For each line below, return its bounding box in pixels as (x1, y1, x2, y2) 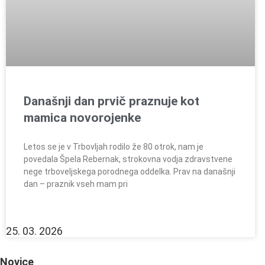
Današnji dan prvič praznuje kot (24, 94, 199, 109)
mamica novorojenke (24, 111, 141, 125)
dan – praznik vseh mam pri (24, 179, 128, 189)
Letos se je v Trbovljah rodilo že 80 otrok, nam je (24, 142, 203, 152)
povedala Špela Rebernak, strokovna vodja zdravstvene (24, 154, 232, 164)
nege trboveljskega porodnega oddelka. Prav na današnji (24, 167, 235, 177)
